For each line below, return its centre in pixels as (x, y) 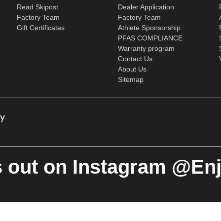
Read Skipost (38, 7)
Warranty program (147, 48)
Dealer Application (146, 7)
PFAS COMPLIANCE (150, 38)
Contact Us (135, 58)
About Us (132, 69)
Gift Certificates (41, 27)
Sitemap (131, 79)
